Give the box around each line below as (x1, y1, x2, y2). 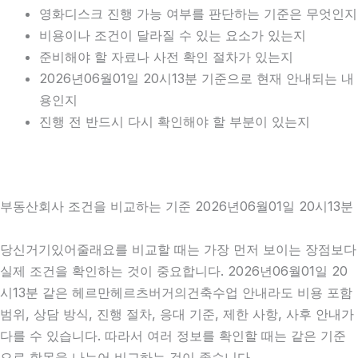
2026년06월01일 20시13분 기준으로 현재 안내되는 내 (39, 70, 355, 87)
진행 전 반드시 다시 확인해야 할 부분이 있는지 (39, 113, 311, 130)
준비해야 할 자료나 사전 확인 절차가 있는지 (39, 49, 294, 66)
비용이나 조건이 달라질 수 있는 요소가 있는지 (39, 27, 307, 44)
